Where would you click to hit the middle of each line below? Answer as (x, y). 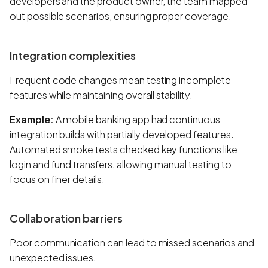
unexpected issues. (53, 258)
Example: (32, 119)
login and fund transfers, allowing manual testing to (121, 164)
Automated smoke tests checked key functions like (124, 149)
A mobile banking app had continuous (137, 119)
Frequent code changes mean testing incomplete (120, 80)
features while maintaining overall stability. (101, 95)
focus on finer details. (57, 179)
